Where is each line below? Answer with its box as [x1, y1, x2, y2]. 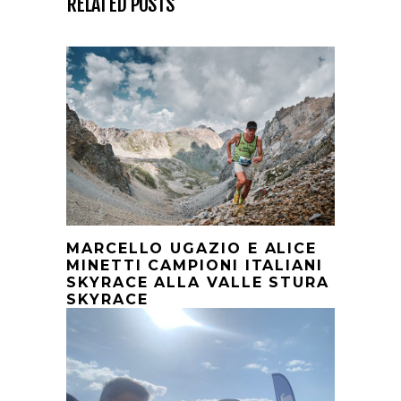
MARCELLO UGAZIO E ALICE [66, 240, 318, 258]
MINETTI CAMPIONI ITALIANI [66, 257, 323, 275]
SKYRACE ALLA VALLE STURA [66, 274, 330, 292]
